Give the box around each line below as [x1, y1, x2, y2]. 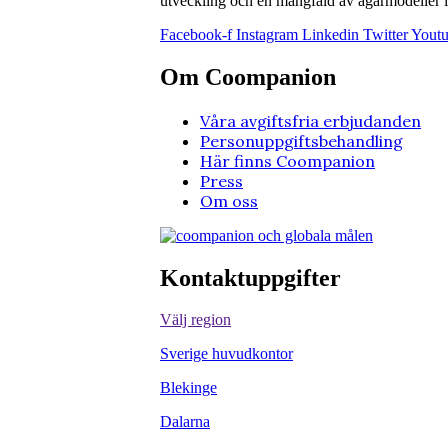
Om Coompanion [160, 63, 336, 90]
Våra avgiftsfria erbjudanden [200, 110, 421, 131]
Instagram [236, 25, 298, 43]
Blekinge [160, 379, 217, 397]
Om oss [200, 190, 258, 211]
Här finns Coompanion [200, 150, 375, 171]
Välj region [160, 311, 231, 329]
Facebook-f [160, 25, 232, 43]
